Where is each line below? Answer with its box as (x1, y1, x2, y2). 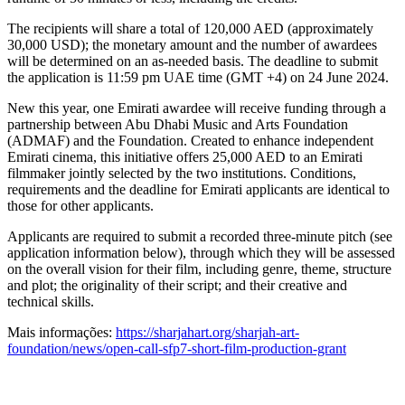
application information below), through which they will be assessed (7, 244, 395, 260)
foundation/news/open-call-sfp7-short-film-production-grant (7, 340, 346, 356)
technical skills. (7, 293, 94, 309)
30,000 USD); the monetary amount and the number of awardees (7, 36, 377, 52)
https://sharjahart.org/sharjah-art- (116, 324, 299, 340)
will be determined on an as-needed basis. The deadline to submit (7, 52, 378, 69)
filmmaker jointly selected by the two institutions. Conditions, (7, 165, 356, 181)
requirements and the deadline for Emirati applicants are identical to (7, 181, 390, 197)
